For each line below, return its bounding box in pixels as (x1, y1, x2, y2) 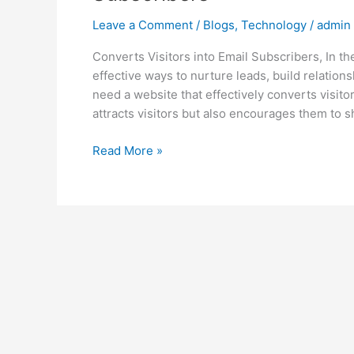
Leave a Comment (92, 17, 193, 33)
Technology (241, 17, 307, 33)
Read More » (92, 142, 163, 158)
